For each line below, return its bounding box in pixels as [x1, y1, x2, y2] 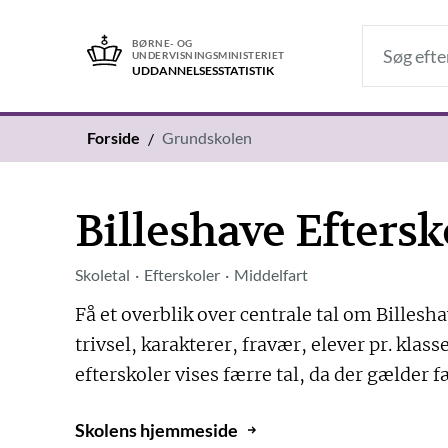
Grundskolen [162, 128, 252, 148]
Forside [87, 128, 140, 148]
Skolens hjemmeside [75, 419, 239, 442]
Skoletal [75, 265, 131, 285]
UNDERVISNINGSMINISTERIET [132, 48, 285, 61]
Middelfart [234, 265, 309, 285]
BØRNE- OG [132, 36, 193, 49]
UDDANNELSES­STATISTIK [132, 63, 274, 79]
